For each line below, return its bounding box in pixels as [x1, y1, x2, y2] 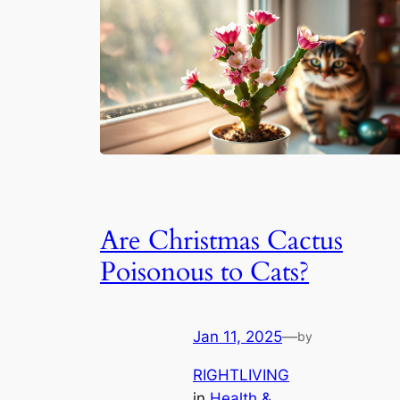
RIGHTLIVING [193, 365, 289, 384]
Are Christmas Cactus [100, 222, 343, 259]
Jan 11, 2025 [193, 328, 282, 346]
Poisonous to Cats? [100, 254, 309, 290]
